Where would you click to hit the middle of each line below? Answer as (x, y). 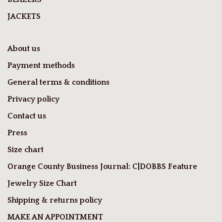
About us (24, 49)
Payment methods (41, 66)
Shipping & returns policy (55, 200)
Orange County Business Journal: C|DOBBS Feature (102, 167)
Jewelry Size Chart (42, 184)
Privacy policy (33, 99)
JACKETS (24, 17)
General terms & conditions (58, 83)
